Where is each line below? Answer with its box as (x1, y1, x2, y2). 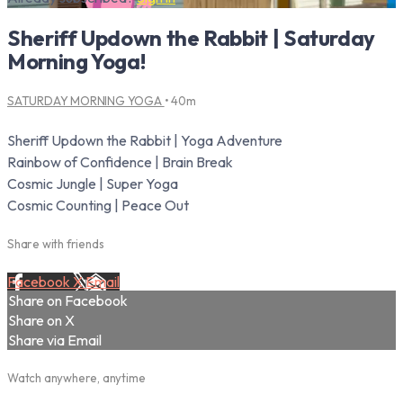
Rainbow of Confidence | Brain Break (7, 152, 233, 171)
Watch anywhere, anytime (7, 371, 146, 386)
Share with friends (7, 237, 104, 252)
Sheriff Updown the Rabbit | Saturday (7, 23, 376, 51)
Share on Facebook (8, 291, 128, 310)
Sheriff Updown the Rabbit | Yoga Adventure (7, 130, 282, 149)
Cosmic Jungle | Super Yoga (7, 174, 178, 193)
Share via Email (8, 331, 102, 350)
